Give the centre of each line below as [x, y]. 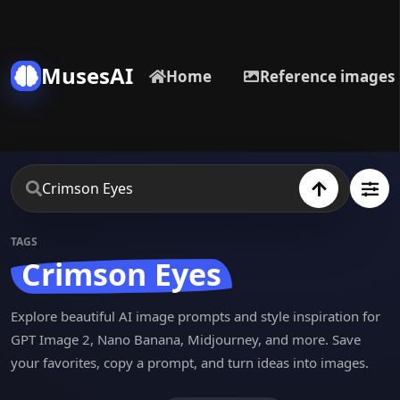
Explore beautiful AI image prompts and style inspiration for [196, 316]
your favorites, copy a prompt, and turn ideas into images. [190, 362]
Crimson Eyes [121, 274]
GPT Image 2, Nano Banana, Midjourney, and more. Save [186, 339]
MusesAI [87, 75]
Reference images [327, 76]
